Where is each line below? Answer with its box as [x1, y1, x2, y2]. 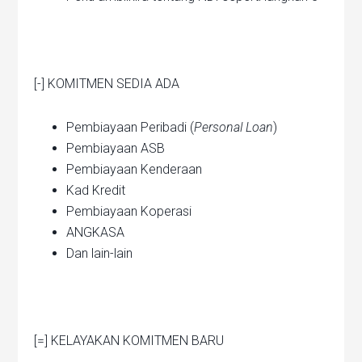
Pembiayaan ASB [66, 141, 166, 157]
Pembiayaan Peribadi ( [66, 120, 195, 136]
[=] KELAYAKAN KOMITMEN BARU [34, 333, 225, 349]
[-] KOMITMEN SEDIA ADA [34, 76, 180, 92]
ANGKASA [66, 225, 125, 241]
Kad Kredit [66, 183, 126, 199]
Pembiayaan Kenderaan [66, 162, 203, 178]
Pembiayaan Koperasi [66, 204, 192, 220]
